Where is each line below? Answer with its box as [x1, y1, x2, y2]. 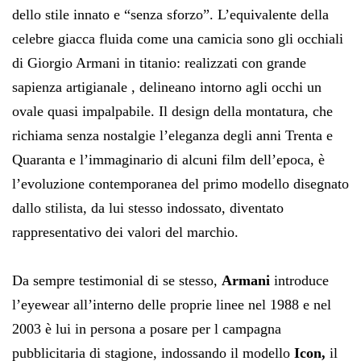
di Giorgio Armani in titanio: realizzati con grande [12, 54, 306, 71]
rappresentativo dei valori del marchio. [12, 223, 239, 240]
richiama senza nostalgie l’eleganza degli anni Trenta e [12, 127, 333, 143]
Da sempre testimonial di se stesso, [12, 272, 222, 288]
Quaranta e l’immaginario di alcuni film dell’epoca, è [12, 151, 325, 168]
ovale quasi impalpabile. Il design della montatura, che [12, 102, 333, 119]
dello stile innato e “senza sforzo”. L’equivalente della [12, 6, 329, 23]
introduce [270, 272, 329, 288]
